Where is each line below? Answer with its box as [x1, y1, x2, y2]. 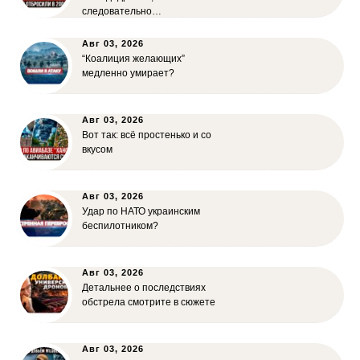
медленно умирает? [82, 67, 174, 79]
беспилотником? [82, 220, 158, 231]
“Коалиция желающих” [82, 53, 185, 64]
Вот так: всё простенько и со [82, 129, 211, 141]
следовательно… [82, 6, 162, 17]
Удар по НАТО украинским [82, 206, 200, 217]
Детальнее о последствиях [82, 282, 206, 293]
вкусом [82, 144, 112, 155]
